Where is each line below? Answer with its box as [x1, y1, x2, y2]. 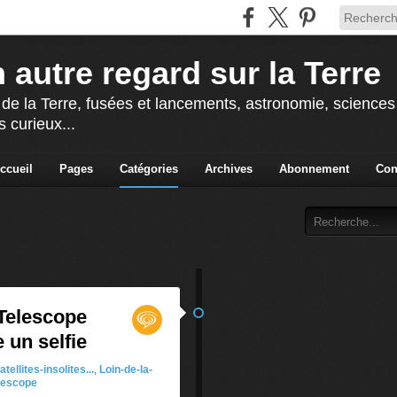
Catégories [119, 162, 178, 175]
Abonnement [278, 162, 349, 175]
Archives [204, 162, 253, 175]
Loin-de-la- [99, 363, 152, 376]
